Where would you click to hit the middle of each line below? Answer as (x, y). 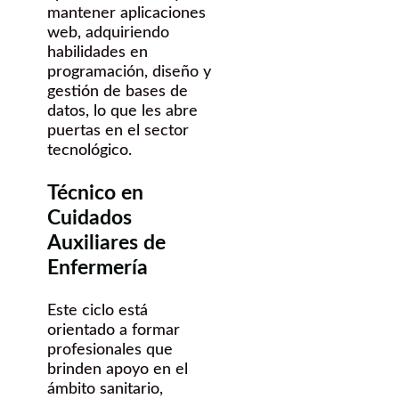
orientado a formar (114, 331)
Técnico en (95, 193)
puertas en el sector (118, 131)
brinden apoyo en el (118, 370)
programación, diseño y (129, 73)
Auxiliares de (106, 243)
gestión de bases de (118, 92)
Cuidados (90, 218)
